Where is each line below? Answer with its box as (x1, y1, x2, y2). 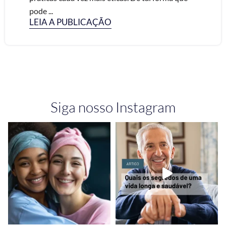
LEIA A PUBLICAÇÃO (29, 17, 111, 27)
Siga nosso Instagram (50, 98, 176, 116)
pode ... (29, 6, 53, 16)
